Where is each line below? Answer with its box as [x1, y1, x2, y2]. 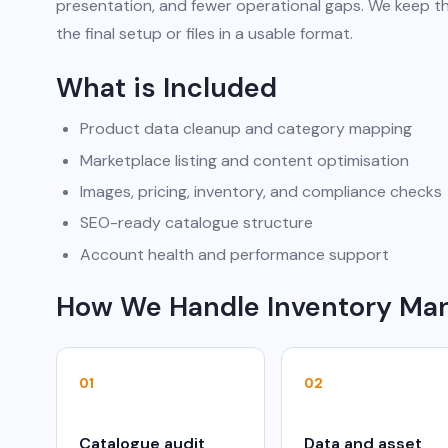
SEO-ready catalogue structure [80, 212, 313, 234]
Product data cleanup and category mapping [80, 118, 412, 140]
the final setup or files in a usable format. [56, 23, 353, 45]
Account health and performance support [80, 243, 389, 265]
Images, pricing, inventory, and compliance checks [80, 180, 442, 202]
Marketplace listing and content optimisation [80, 149, 409, 171]
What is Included [56, 70, 277, 106]
